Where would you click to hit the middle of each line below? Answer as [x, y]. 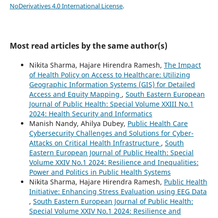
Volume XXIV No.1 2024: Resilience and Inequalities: [114, 162]
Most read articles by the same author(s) [88, 45]
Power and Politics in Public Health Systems [100, 172]
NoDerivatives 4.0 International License [66, 6]
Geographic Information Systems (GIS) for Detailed [112, 84]
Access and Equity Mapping [75, 94]
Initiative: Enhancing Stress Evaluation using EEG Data [118, 191]
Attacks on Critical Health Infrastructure [95, 143]
